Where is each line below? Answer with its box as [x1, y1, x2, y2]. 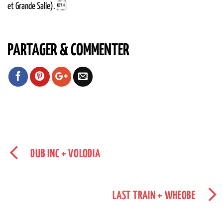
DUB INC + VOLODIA [30, 148, 101, 160]
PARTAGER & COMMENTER [7, 43, 129, 59]
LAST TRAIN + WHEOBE [112, 190, 196, 202]
